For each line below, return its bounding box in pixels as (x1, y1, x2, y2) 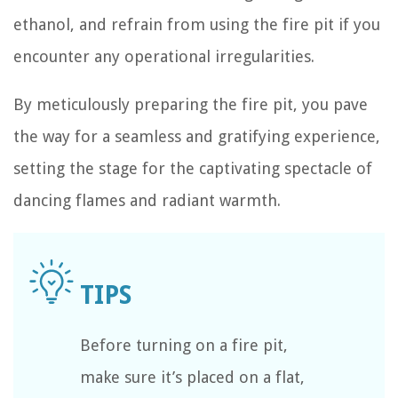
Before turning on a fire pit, (80, 336, 288, 354)
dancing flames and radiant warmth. (13, 191, 281, 210)
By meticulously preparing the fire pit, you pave (13, 95, 368, 114)
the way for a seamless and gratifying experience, (13, 127, 380, 146)
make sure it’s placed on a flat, (80, 368, 305, 386)
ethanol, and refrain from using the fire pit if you (13, 15, 380, 34)
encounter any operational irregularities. (13, 47, 314, 66)
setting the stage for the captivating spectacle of (13, 159, 372, 178)
